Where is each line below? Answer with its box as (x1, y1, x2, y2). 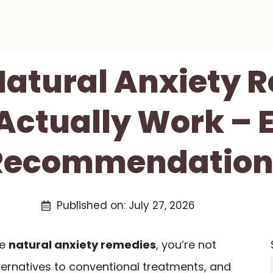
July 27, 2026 (128, 198, 195, 213)
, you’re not (156, 237, 216, 252)
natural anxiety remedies (9, 237, 156, 252)
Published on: (56, 198, 129, 213)
